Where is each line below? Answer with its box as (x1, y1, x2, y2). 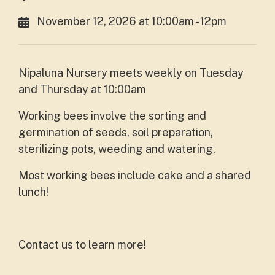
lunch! (18, 185, 51, 198)
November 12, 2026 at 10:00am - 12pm (37, 15, 227, 28)
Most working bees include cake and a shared (18, 169, 251, 182)
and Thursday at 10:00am (18, 83, 146, 96)
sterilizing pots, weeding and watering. (18, 142, 218, 155)
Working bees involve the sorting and (18, 109, 206, 122)
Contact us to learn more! (18, 238, 149, 251)
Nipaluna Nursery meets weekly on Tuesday (18, 66, 244, 79)
